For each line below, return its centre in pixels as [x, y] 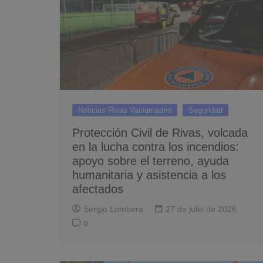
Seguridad [205, 110]
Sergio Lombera [113, 209]
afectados [98, 189]
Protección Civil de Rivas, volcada [160, 133]
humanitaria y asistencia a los [149, 175]
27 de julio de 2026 [201, 209]
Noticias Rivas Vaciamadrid [125, 110]
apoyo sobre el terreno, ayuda [151, 161]
